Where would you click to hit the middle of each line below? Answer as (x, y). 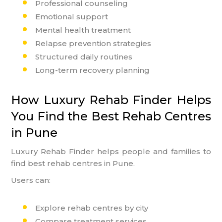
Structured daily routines (84, 56)
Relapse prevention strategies (93, 43)
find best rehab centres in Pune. (73, 163)
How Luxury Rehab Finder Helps (111, 100)
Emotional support (72, 16)
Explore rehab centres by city (92, 208)
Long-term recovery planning (93, 70)
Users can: (31, 180)
